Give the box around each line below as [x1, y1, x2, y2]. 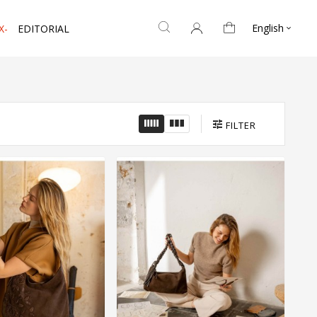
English [251, 21, 284, 35]
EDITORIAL [18, 22, 69, 36]
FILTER [226, 119, 256, 132]
